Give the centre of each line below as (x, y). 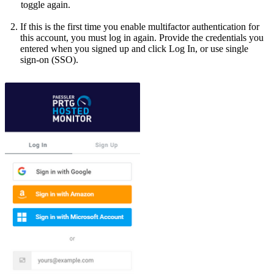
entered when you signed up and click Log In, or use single (134, 48)
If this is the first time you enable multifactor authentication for (140, 26)
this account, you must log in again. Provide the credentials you (142, 37)
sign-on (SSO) (48, 59)
